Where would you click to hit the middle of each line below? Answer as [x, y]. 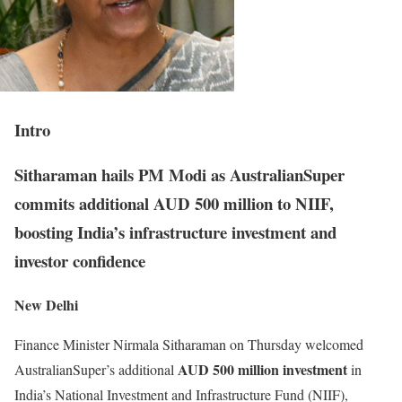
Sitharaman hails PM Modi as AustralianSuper [179, 175]
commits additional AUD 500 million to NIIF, [174, 204]
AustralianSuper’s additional [96, 370]
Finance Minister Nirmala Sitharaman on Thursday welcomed [189, 345]
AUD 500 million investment [262, 370]
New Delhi [46, 305]
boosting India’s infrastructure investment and [175, 232]
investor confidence [80, 261]
